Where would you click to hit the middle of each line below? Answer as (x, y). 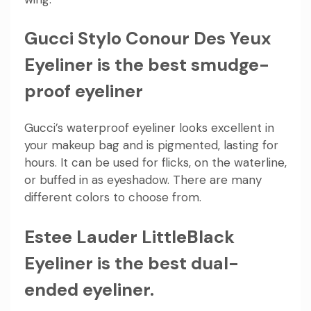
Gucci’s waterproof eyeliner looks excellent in (149, 128)
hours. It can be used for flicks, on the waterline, (155, 163)
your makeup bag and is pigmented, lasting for (151, 145)
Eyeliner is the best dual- (132, 263)
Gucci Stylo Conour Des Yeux (148, 39)
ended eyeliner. (89, 289)
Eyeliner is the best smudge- (147, 65)
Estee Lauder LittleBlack (129, 237)
